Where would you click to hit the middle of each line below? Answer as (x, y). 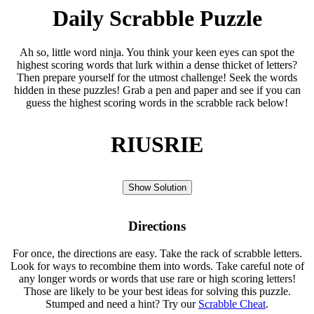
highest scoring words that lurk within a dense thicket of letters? (157, 65)
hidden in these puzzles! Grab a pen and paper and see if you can (157, 90)
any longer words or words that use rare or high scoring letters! (157, 278)
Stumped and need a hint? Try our (122, 303)
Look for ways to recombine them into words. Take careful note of (157, 266)
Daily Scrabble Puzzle (157, 18)
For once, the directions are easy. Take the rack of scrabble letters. (157, 253)
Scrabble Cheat (232, 303)
